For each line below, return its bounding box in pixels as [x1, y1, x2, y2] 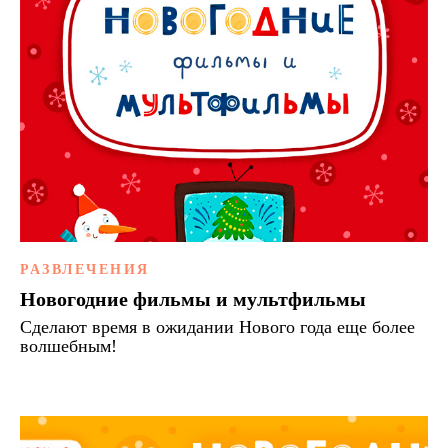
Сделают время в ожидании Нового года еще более [20, 317, 415, 338]
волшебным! [20, 336, 117, 357]
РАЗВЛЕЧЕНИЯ [20, 262, 150, 278]
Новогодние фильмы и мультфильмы [20, 288, 366, 311]
